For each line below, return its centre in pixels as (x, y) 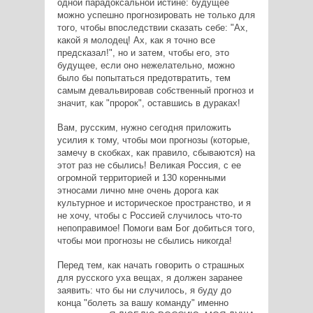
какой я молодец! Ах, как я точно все (136, 40)
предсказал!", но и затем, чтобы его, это (143, 52)
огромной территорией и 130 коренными (141, 177)
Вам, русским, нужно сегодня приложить (144, 127)
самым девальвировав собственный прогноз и (155, 90)
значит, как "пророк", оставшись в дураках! (148, 103)
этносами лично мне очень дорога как (138, 190)
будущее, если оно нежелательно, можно (146, 65)
